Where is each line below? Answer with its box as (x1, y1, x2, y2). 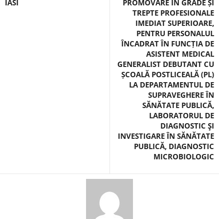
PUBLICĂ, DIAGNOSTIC (134, 141, 214, 151)
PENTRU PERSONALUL (136, 28, 214, 38)
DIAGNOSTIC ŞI (160, 121, 214, 131)
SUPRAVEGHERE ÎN (148, 90, 214, 100)
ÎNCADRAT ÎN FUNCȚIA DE (121, 39, 214, 48)
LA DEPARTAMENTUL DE (129, 80, 214, 89)
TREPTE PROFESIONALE (132, 8, 214, 18)
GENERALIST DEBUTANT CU (117, 59, 214, 69)
